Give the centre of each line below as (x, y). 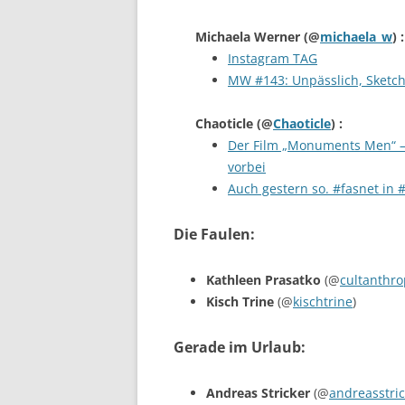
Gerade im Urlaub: (240, 347)
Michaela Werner (250, 37)
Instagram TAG (273, 58)
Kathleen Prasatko (265, 280)
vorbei (247, 167)
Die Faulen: (214, 234)
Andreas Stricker (260, 393)
